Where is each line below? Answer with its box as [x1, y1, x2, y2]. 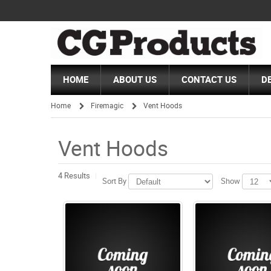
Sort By [102, 177, 126, 186]
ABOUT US [113, 74, 157, 85]
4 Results [57, 171, 90, 181]
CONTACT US [181, 74, 237, 85]
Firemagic [91, 102, 123, 110]
